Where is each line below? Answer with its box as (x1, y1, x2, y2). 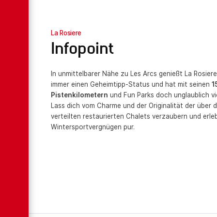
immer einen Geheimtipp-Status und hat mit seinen (51, 80, 212, 88)
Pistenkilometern (51, 91, 108, 99)
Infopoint (51, 42, 114, 60)
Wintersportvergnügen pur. (51, 123, 135, 131)
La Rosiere (51, 29, 81, 37)
